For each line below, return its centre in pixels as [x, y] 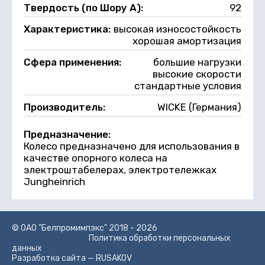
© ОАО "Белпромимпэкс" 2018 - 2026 [85, 228]
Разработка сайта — [54, 258]
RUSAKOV [114, 258]
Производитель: [66, 107]
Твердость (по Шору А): [85, 7]
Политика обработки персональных [160, 238]
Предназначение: [68, 134]
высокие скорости [197, 74]
